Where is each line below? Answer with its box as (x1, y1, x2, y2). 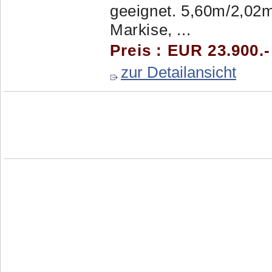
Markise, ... (110, 21, 191, 39)
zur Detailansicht (121, 63, 236, 81)
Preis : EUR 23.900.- (110, 41, 270, 59)
